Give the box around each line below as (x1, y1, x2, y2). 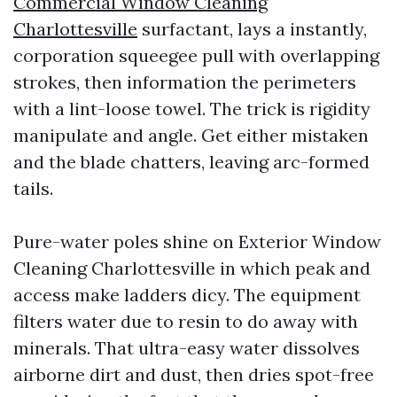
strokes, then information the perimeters (13, 71, 356, 93)
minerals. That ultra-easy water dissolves (13, 337, 360, 359)
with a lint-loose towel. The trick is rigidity (13, 97, 370, 120)
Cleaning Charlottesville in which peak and (13, 257, 370, 279)
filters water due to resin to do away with (13, 310, 358, 332)
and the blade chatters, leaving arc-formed (13, 151, 370, 173)
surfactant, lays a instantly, (137, 18, 367, 40)
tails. (13, 177, 53, 199)
